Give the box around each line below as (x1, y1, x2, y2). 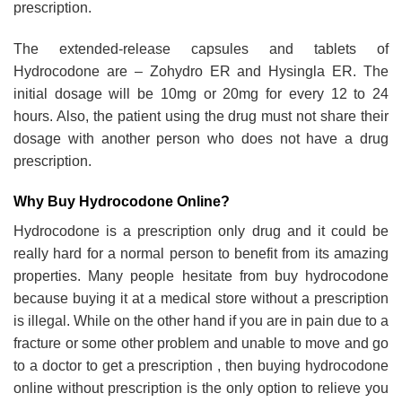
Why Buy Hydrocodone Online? (13, 194, 230, 210)
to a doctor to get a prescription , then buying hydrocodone (13, 358, 389, 374)
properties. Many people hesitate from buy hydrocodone (13, 268, 389, 284)
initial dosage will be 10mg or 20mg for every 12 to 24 (13, 85, 389, 101)
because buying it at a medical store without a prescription (13, 291, 389, 307)
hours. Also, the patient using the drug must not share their (13, 108, 389, 124)
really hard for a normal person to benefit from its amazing (13, 246, 389, 262)
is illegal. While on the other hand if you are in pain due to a (13, 313, 389, 329)
